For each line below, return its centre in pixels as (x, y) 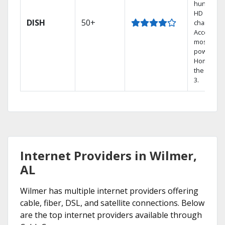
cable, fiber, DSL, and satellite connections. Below (112, 203)
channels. (208, 23)
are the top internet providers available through (111, 215)
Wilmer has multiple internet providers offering (109, 191)
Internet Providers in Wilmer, (108, 155)
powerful (208, 51)
